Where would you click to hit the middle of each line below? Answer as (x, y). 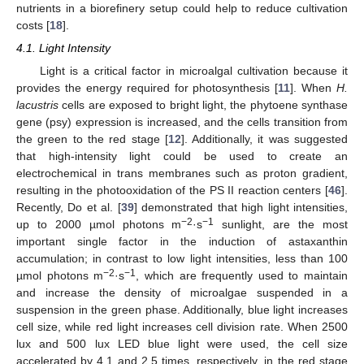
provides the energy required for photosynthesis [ (147, 88)
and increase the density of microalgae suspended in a (182, 293)
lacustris (37, 105)
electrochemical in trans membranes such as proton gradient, (182, 173)
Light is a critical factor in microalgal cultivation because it (193, 71)
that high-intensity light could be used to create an (182, 156)
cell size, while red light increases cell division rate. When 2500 (182, 327)
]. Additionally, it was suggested (264, 139)
